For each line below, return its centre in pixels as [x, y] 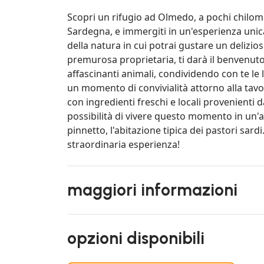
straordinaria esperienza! [123, 144]
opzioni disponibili [136, 238]
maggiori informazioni [152, 189]
